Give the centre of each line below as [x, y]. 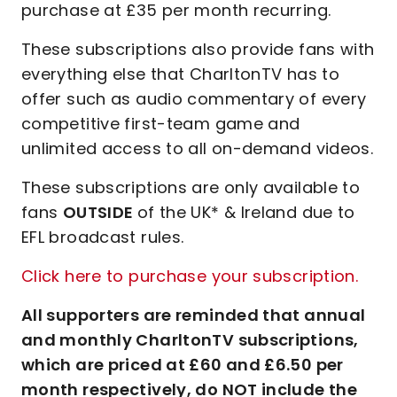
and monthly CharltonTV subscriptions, [190, 340]
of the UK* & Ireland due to [246, 212]
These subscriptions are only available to [191, 187]
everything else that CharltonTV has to [181, 74]
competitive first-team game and [161, 124]
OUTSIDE [100, 212]
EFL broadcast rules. [103, 237]
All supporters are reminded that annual [194, 315]
